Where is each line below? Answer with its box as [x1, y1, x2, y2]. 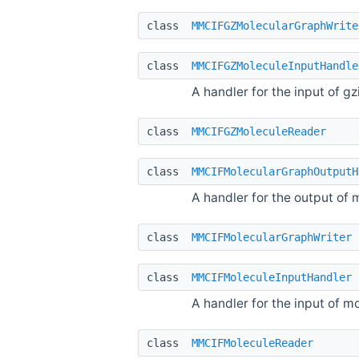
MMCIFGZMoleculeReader [192, 124, 326, 138]
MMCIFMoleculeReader [192, 336, 313, 349]
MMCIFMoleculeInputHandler [192, 270, 352, 284]
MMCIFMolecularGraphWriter [192, 230, 352, 244]
